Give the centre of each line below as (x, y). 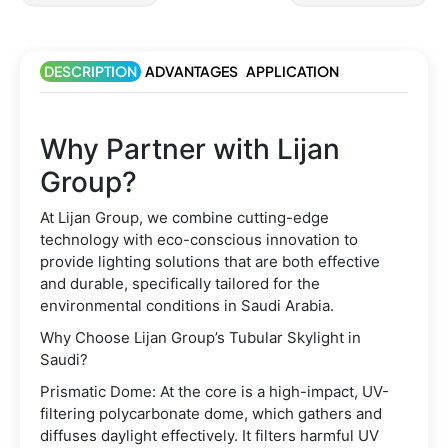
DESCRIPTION (90, 71)
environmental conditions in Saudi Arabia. (187, 306)
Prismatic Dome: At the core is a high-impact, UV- (214, 392)
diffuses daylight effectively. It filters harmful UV (209, 436)
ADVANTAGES (191, 71)
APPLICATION (292, 71)
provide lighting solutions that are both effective (210, 262)
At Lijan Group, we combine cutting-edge (184, 218)
